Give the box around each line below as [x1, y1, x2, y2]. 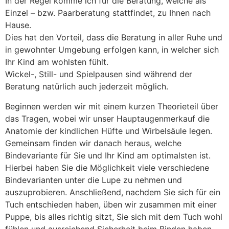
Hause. [5, 20, 31, 31]
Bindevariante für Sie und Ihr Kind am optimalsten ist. [5, 150, 211, 161]
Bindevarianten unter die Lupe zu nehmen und [5, 174, 182, 185]
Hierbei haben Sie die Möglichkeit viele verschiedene [5, 162, 209, 173]
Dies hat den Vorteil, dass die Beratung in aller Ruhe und [5, 32, 222, 43]
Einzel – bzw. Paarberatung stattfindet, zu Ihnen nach [5, 8, 211, 18]
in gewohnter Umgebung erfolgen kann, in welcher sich [5, 44, 219, 55]
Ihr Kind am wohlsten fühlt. [5, 57, 108, 67]
